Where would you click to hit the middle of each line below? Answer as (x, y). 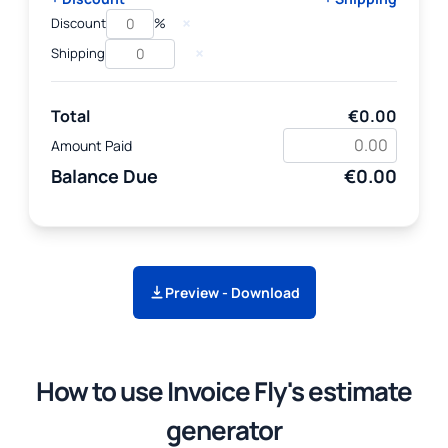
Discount (78, 23)
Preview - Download (232, 292)
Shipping (78, 53)
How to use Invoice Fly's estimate (224, 390)
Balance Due (104, 175)
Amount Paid (91, 145)
